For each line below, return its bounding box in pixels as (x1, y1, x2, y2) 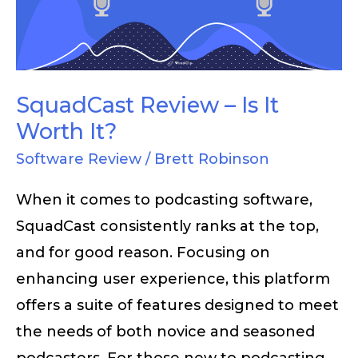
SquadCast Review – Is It (16, 91, 279, 118)
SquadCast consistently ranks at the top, (16, 217, 319, 235)
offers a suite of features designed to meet (16, 296, 339, 314)
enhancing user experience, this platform (16, 269, 330, 288)
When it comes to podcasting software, (16, 190, 312, 209)
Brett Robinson (154, 150, 269, 169)
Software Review (16, 150, 141, 169)
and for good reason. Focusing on (16, 243, 270, 261)
